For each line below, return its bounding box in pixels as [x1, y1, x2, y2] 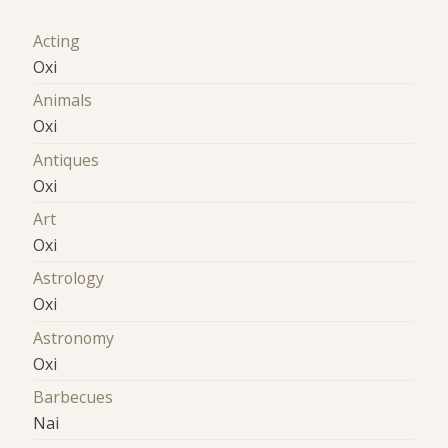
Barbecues [33, 386, 114, 409]
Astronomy [33, 326, 115, 349]
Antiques [33, 148, 100, 171]
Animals [33, 89, 93, 112]
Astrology [33, 267, 105, 290]
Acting [33, 30, 81, 53]
